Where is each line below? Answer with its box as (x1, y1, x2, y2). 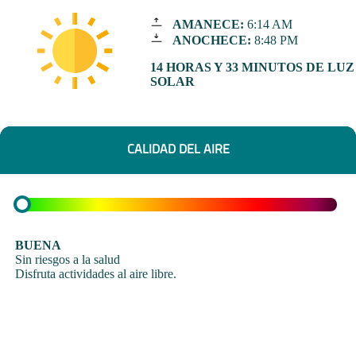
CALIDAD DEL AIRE (126, 139, 230, 159)
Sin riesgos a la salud (15, 252, 121, 266)
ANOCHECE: (172, 33, 251, 48)
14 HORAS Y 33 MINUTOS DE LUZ (149, 60, 354, 75)
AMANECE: (172, 17, 244, 32)
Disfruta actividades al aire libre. (15, 266, 177, 281)
